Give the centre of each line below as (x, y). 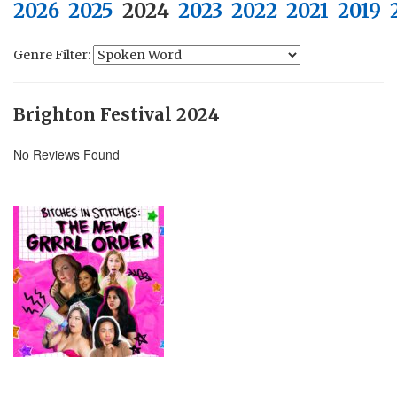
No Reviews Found (66, 154)
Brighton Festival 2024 (117, 115)
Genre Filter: (53, 55)
